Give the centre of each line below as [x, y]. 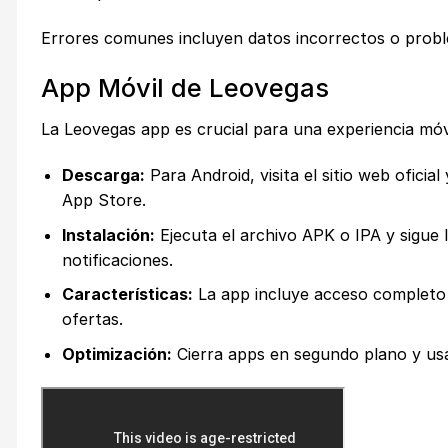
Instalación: [108, 234]
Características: [127, 294]
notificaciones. [117, 259]
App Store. [103, 199]
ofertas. [92, 319]
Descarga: [103, 174]
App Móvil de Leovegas [185, 88]
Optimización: [116, 353]
